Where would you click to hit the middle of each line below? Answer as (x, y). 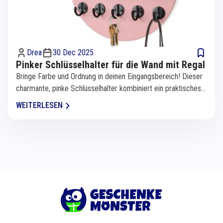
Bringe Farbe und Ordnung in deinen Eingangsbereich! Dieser (109, 77)
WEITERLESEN (39, 106)
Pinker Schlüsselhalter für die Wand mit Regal (111, 65)
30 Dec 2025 (73, 53)
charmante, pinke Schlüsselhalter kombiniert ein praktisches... (111, 89)
